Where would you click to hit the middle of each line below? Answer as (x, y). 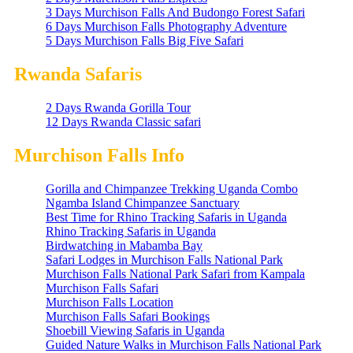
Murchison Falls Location (110, 303)
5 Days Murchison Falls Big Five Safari (145, 41)
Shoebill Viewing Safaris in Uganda (135, 331)
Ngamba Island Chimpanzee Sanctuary (143, 203)
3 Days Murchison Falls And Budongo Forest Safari (175, 13)
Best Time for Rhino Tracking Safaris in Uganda (166, 217)
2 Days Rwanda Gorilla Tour (118, 108)
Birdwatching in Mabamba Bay (124, 246)
